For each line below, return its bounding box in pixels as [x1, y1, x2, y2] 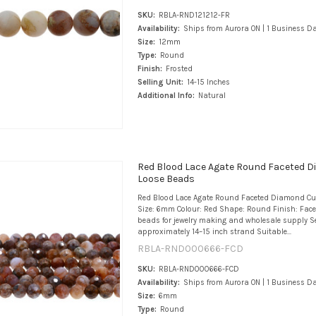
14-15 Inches [186, 77, 230, 87]
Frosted [165, 63, 193, 73]
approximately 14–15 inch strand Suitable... [137, 227, 291, 237]
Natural [197, 90, 226, 100]
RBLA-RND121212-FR [158, 10, 230, 20]
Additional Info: [137, 90, 195, 100]
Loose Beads [137, 173, 195, 186]
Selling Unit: [137, 77, 183, 87]
